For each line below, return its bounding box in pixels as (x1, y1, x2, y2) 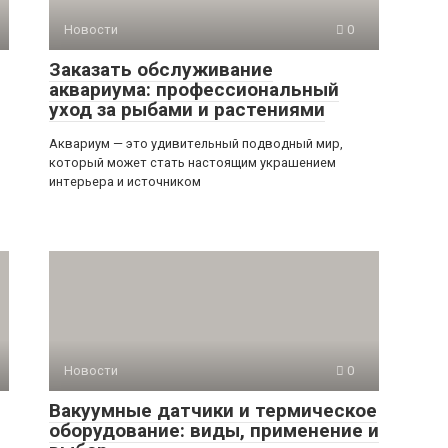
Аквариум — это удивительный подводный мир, (49, 136, 343, 151)
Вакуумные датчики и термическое (49, 399, 377, 422)
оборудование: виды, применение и (49, 419, 379, 442)
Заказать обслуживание (49, 58, 273, 81)
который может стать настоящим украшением (49, 155, 336, 170)
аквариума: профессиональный (49, 78, 339, 101)
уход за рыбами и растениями (49, 98, 325, 121)
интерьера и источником (49, 174, 201, 189)
